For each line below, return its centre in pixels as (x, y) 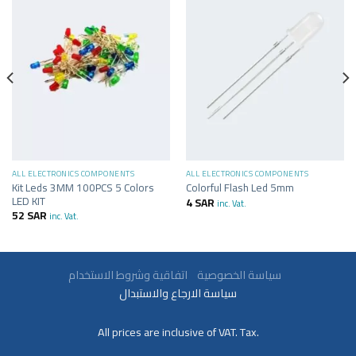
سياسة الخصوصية (235, 275)
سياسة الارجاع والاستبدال (178, 293)
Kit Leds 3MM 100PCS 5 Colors (83, 187)
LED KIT (28, 201)
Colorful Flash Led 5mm (240, 188)
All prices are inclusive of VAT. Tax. (178, 332)
